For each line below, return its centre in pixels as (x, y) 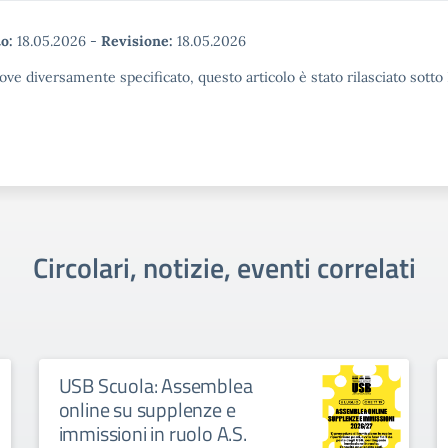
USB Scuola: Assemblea (155, 385)
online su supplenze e (147, 409)
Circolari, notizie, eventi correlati (224, 267)
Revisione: (137, 41)
